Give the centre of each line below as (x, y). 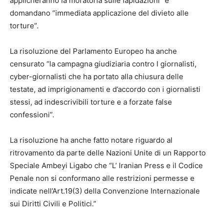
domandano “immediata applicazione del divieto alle (99, 13)
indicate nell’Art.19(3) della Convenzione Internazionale (105, 191)
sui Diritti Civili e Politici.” (53, 204)
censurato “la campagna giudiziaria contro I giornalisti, (103, 64)
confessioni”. (32, 115)
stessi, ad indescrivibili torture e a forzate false (91, 102)
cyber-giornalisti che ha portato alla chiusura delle (97, 77)
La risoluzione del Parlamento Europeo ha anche (93, 51)
